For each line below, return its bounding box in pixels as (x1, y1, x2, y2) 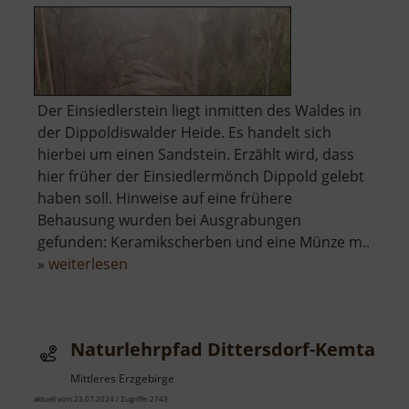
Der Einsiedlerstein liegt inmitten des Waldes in (37, 100, 362, 121)
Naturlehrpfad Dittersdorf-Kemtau (70, 337, 387, 362)
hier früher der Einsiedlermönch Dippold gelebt (37, 166, 364, 187)
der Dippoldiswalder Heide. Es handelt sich (37, 122, 331, 143)
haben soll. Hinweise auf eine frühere (37, 188, 292, 209)
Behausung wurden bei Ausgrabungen (37, 210, 301, 231)
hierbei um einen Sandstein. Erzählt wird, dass (37, 144, 354, 165)
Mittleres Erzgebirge (70, 371, 174, 387)
